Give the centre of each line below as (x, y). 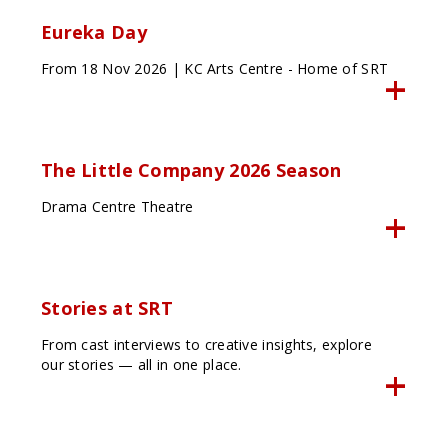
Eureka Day (93, 32)
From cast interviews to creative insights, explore (206, 345)
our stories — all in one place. (141, 365)
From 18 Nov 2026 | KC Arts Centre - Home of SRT (214, 69)
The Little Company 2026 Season (191, 170)
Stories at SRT (106, 308)
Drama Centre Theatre (117, 207)
